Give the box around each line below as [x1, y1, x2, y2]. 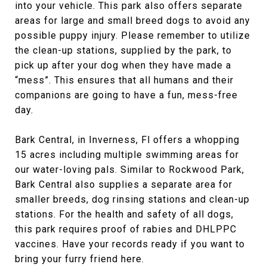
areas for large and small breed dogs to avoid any [15, 14, 250, 26]
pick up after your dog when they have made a [15, 59, 231, 71]
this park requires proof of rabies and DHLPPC [15, 223, 237, 235]
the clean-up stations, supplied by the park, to [15, 44, 232, 56]
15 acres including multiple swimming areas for [15, 148, 239, 160]
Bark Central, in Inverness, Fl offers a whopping [15, 133, 240, 145]
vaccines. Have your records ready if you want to [15, 238, 245, 250]
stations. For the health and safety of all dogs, [15, 208, 234, 220]
